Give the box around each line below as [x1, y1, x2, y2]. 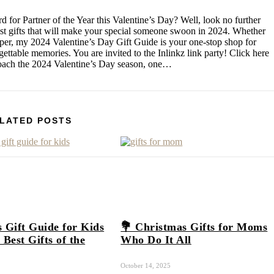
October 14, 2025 [120, 262, 171, 270]
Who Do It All [120, 233, 191, 246]
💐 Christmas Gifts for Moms [120, 220, 268, 233]
